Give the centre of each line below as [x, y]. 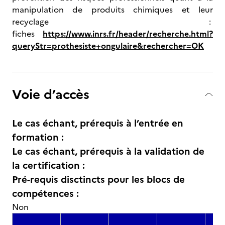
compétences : [45, 194]
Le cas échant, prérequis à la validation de [108, 151]
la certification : [48, 165]
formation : [38, 137]
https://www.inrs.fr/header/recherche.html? [128, 34]
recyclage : [113, 22]
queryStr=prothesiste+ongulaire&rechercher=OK [108, 46]
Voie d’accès [51, 94]
